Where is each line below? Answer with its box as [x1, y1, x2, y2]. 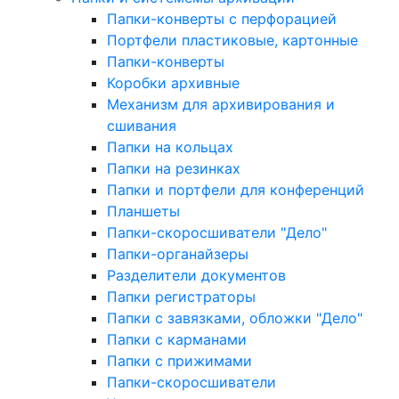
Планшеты [107, 202, 180, 220]
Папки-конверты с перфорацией [107, 10, 337, 28]
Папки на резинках [107, 159, 240, 177]
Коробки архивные [107, 74, 240, 92]
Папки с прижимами [107, 352, 252, 370]
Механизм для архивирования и [107, 95, 335, 113]
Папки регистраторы [107, 288, 256, 305]
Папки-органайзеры [107, 245, 248, 263]
